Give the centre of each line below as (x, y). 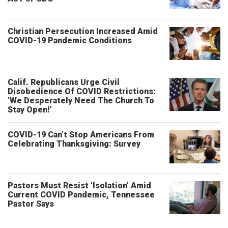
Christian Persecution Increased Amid (83, 31)
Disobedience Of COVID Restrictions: (82, 91)
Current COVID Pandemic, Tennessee (81, 195)
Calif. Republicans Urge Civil (64, 82)
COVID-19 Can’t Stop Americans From (81, 135)
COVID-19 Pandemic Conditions (70, 40)
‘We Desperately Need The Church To (81, 101)
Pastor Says (31, 204)
